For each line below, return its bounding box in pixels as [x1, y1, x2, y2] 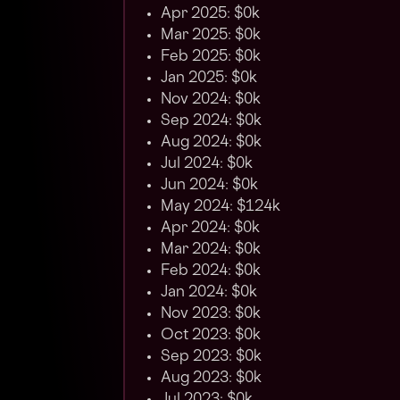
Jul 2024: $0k [161, 157, 253, 172]
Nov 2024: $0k [161, 93, 261, 108]
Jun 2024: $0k [161, 179, 258, 194]
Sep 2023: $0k [161, 350, 262, 365]
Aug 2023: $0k [161, 371, 262, 387]
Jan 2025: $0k [161, 71, 257, 87]
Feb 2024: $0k [161, 264, 261, 279]
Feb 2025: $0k [161, 50, 261, 65]
